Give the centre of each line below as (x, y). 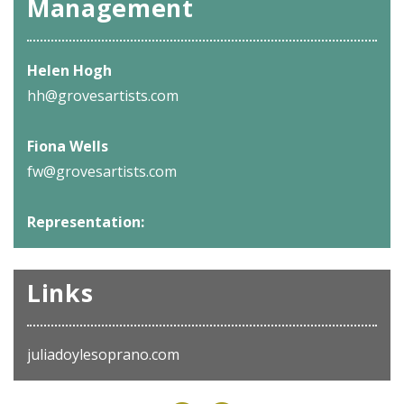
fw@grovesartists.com (102, 172)
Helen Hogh (69, 71)
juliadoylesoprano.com (103, 354)
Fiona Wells (68, 147)
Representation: (86, 222)
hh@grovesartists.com (103, 96)
